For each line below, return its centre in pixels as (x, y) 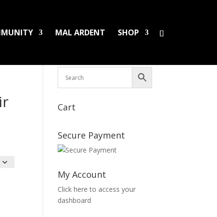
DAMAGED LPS (80, 47)
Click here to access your (97, 189)
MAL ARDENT (80, 32)
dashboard (75, 200)
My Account (82, 174)
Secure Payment (92, 135)
